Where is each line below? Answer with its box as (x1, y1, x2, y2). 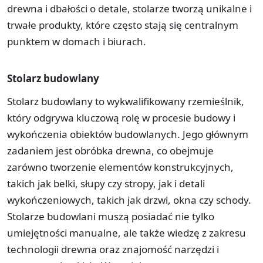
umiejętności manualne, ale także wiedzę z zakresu (7, 225, 246, 240)
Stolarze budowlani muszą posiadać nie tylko (7, 209, 214, 223)
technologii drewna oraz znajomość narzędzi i (7, 242, 219, 256)
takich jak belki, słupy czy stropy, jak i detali (7, 176, 205, 190)
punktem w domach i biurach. (7, 34, 146, 48)
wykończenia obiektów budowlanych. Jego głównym (7, 127, 248, 141)
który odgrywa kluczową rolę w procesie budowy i (7, 110, 235, 124)
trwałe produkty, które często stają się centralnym (7, 18, 238, 32)
